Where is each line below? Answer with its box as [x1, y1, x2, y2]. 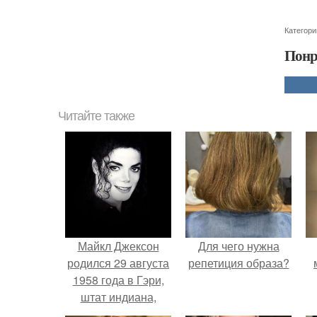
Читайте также [58, 109, 134, 123]
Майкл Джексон [77, 238, 159, 254]
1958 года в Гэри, [72, 272, 164, 288]
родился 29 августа [67, 255, 169, 271]
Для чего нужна [197, 238, 279, 254]
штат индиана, [80, 289, 156, 305]
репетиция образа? [188, 255, 289, 271]
